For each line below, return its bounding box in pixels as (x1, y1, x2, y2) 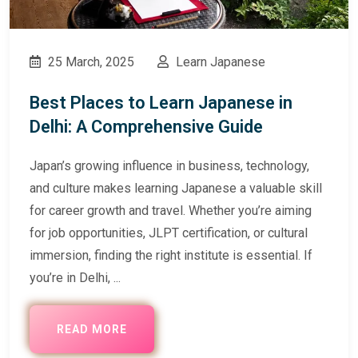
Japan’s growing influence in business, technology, (30, 157, 309, 173)
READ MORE (57, 322, 127, 336)
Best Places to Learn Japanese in (30, 92, 292, 113)
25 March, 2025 (45, 54, 134, 70)
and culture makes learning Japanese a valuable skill (30, 180, 322, 196)
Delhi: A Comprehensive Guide (30, 116, 263, 137)
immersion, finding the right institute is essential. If (30, 247, 312, 263)
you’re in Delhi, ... (30, 269, 121, 285)
